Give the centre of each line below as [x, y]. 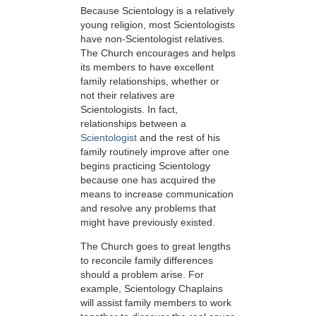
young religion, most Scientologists [158, 25]
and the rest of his [178, 138]
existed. [198, 223]
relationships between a [133, 124]
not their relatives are [128, 96]
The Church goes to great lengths [156, 247]
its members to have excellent [147, 67]
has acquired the [178, 180]
